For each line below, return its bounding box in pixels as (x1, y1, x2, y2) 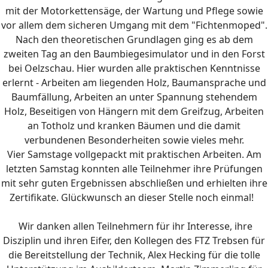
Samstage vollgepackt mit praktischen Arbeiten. (25, 148, 246, 161)
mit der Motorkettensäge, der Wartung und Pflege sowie (5, 4, 263, 17)
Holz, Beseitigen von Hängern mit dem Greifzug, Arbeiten (4, 105, 264, 118)
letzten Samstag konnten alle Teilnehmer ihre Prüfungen (5, 162, 263, 175)
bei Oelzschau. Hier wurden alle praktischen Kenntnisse (8, 62, 260, 75)
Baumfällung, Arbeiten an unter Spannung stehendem (11, 90, 257, 103)
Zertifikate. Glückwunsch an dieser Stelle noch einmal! (10, 191, 258, 204)
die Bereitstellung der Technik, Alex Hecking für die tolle (8, 248, 260, 261)
